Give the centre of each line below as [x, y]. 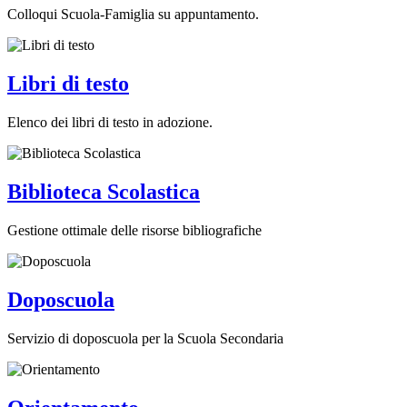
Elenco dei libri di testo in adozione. [110, 123]
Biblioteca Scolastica [104, 192]
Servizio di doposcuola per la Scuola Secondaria [145, 338]
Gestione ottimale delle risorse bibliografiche [134, 230]
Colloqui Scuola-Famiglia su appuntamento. [133, 15]
